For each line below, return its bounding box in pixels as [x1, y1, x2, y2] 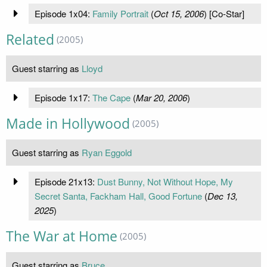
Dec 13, [207, 189, 238, 202]
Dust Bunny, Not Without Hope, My [97, 175, 233, 188]
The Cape [92, 91, 131, 104]
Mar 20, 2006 [135, 91, 187, 104]
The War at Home [6, 226, 117, 246]
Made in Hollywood [6, 114, 130, 133]
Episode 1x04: [34, 7, 92, 20]
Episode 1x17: [34, 91, 92, 104]
